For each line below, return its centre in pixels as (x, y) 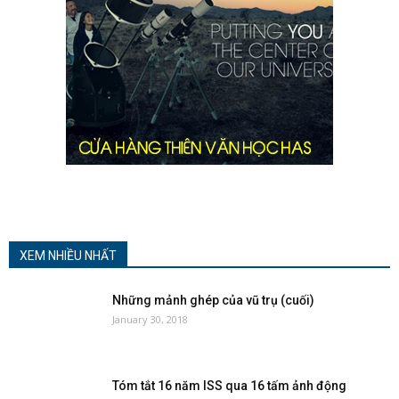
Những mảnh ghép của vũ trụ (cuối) (213, 300)
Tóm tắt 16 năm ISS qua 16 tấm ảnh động (229, 386)
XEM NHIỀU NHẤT (68, 256)
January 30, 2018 (150, 319)
